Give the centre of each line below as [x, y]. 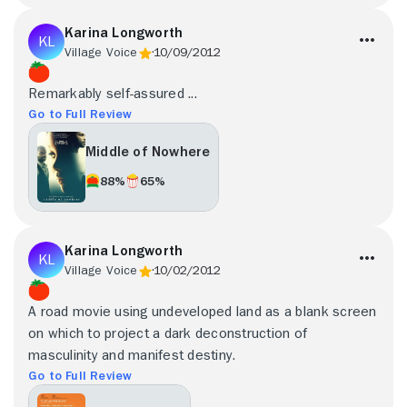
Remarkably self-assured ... [113, 93]
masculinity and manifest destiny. [132, 355]
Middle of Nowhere [148, 152]
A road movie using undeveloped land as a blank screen [203, 311]
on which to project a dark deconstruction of [168, 333]
